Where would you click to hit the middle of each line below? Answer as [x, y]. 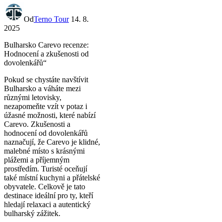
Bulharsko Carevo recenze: [46, 45]
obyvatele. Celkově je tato [45, 186]
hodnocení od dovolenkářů [46, 133]
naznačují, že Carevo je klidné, [52, 142]
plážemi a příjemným [37, 160]
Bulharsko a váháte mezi [42, 88]
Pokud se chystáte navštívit [46, 79]
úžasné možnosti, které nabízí [50, 115]
